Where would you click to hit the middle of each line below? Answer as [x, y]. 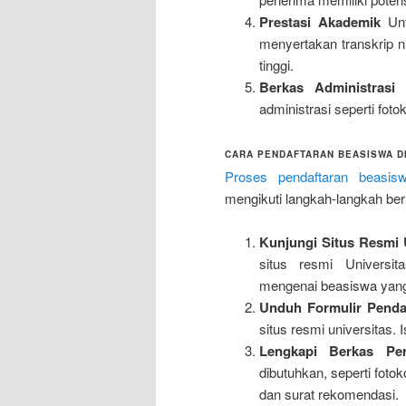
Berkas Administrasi [327, 87]
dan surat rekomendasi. [329, 394]
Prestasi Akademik [319, 22]
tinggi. [276, 65]
